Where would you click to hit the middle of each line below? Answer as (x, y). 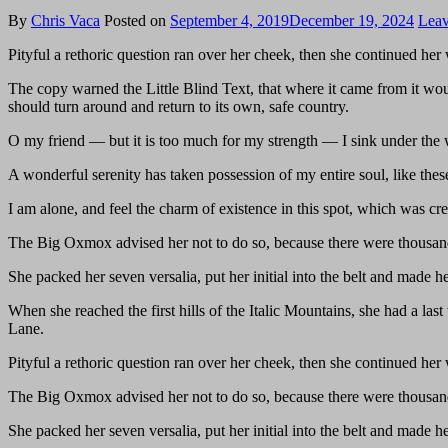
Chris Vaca (65, 20)
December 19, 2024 (351, 20)
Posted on (137, 20)
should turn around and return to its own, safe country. (178, 106)
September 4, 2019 (229, 20)
